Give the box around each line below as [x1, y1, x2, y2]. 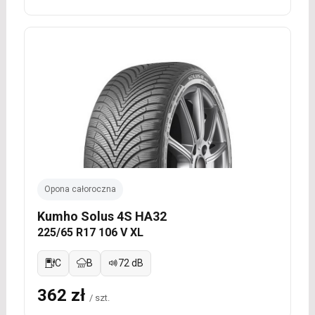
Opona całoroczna [44, 184, 116, 194]
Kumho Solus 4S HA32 [37, 208, 167, 224]
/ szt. [89, 292, 110, 303]
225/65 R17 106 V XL [37, 225, 143, 239]
